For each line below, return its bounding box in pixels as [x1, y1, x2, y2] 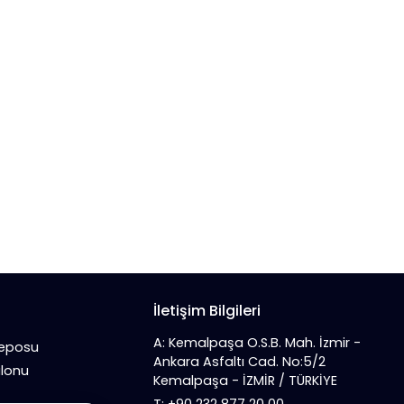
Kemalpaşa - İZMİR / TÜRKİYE [152, 372, 337, 390]
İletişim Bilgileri [152, 300, 261, 322]
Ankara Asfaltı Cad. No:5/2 [152, 353, 326, 372]
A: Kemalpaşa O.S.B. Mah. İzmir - [152, 334, 361, 353]
